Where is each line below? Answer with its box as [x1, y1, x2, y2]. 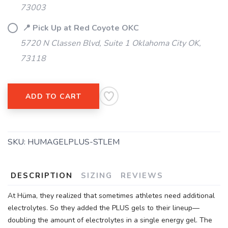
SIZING [81, 170, 112, 181]
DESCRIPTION [11, 170, 73, 181]
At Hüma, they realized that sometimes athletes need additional [8, 191, 215, 201]
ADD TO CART [25, 92, 81, 101]
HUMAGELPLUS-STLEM [27, 136, 120, 148]
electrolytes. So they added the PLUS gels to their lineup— [8, 203, 199, 213]
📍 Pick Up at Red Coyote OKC [20, 22, 139, 34]
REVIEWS [121, 170, 163, 181]
